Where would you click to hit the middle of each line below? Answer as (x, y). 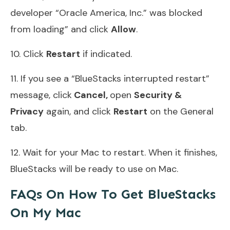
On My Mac (45, 213)
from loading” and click (61, 29)
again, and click (79, 111)
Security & (158, 95)
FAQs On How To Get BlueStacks (113, 194)
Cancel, (91, 95)
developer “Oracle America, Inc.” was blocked (106, 13)
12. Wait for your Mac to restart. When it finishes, (114, 152)
